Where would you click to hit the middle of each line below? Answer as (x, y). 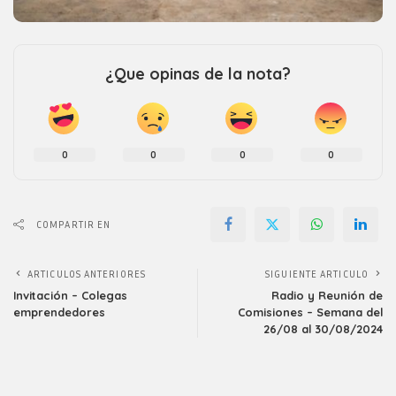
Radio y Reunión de (327, 296)
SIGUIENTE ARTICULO (317, 274)
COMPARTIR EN (74, 225)
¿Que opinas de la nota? (198, 74)
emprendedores (59, 312)
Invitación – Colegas (70, 296)
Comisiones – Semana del (310, 312)
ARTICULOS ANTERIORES (87, 274)
